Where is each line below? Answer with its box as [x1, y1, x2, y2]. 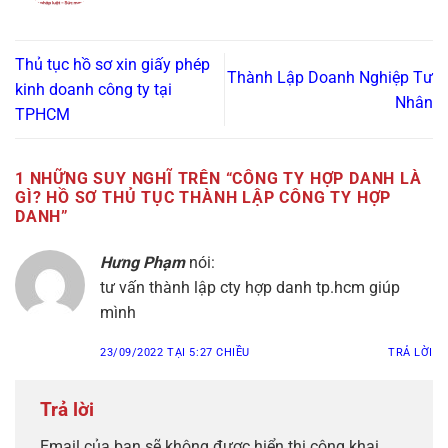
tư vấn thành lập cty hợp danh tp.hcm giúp [100, 278, 400, 298]
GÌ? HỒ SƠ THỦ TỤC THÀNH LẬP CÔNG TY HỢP [15, 188, 392, 208]
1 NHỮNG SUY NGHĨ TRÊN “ [15, 169, 233, 189]
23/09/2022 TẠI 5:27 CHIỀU [100, 346, 250, 360]
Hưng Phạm [100, 253, 185, 273]
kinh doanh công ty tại [15, 80, 172, 100]
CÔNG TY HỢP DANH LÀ [232, 169, 422, 189]
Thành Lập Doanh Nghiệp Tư [227, 67, 433, 87]
